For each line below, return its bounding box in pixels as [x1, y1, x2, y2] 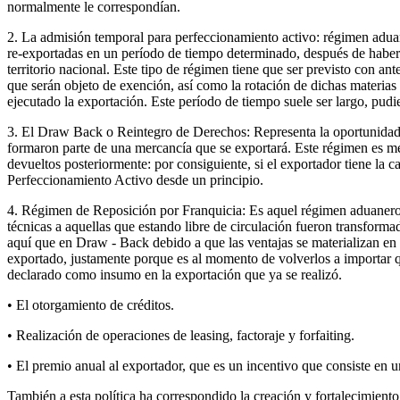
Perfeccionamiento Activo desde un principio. [7, 172, 263, 187]
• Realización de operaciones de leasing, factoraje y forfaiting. [7, 328, 354, 343]
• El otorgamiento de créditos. [7, 297, 174, 312]
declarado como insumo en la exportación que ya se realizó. [7, 267, 342, 282]
